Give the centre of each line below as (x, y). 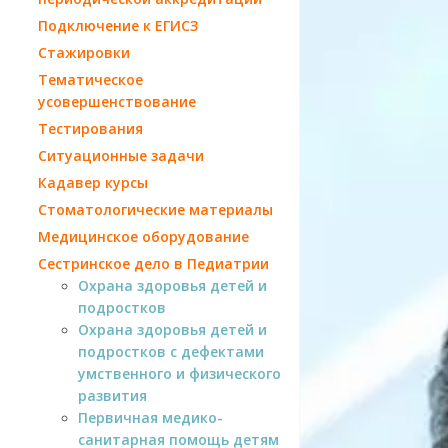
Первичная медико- (150, 417)
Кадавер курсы (93, 182)
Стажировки (84, 52)
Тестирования (90, 128)
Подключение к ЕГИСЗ (118, 25)
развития (112, 395)
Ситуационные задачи (121, 155)
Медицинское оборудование (143, 236)
